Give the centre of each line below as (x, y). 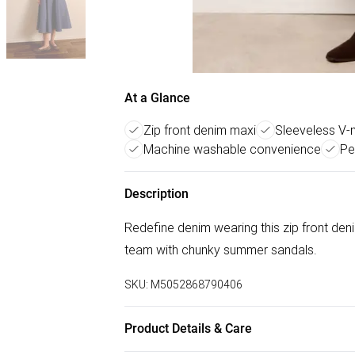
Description (157, 194)
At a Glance (157, 98)
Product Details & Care (188, 328)
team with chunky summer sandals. (221, 250)
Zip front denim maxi (200, 130)
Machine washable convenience (232, 149)
